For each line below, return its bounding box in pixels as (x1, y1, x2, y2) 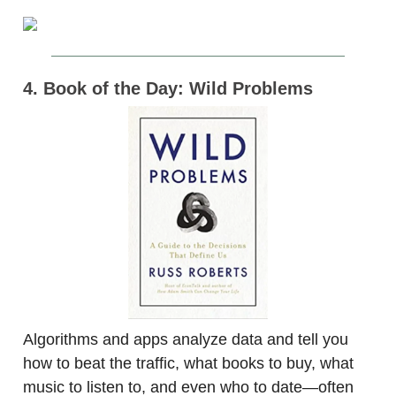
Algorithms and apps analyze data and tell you (23, 331, 348, 349)
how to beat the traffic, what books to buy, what (23, 354, 354, 373)
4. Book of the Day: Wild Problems (23, 79, 313, 98)
